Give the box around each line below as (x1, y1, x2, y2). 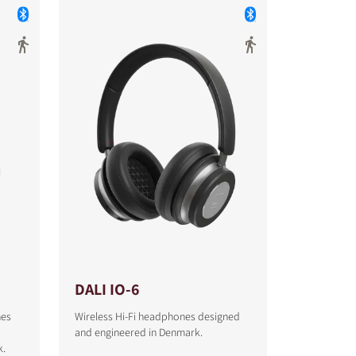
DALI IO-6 (74, 279, 139, 300)
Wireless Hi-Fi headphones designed (74, 309, 240, 323)
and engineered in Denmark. (74, 325, 203, 339)
